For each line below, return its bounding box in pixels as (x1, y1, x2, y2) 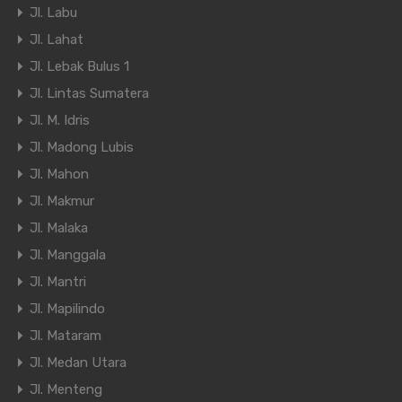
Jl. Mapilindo (30, 301, 105, 318)
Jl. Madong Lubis (30, 139, 134, 156)
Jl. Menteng (30, 381, 102, 398)
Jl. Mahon (30, 166, 89, 183)
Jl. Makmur (30, 193, 94, 210)
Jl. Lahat (30, 31, 83, 48)
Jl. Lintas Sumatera (30, 85, 149, 102)
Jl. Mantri (30, 274, 86, 291)
